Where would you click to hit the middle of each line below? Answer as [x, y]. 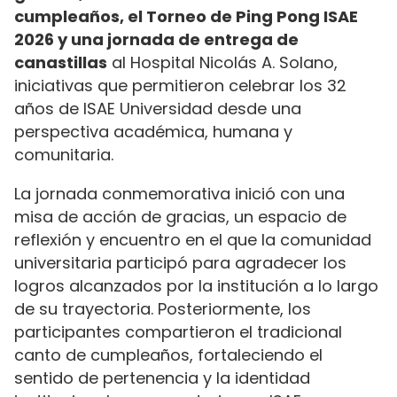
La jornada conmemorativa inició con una [179, 194]
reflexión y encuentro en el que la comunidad [193, 240]
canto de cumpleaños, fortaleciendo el [168, 355]
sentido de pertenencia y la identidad [162, 378]
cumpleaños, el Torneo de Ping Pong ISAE [186, 16]
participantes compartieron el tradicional [178, 332]
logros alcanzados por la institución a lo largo [196, 286]
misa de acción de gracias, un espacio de [180, 217]
